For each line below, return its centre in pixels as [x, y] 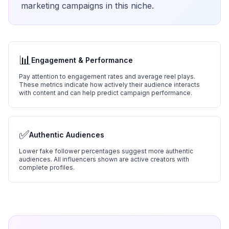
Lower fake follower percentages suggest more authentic [106, 151]
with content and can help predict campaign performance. [106, 93]
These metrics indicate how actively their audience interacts [109, 85]
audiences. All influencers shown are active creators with [104, 159]
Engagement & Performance [82, 60]
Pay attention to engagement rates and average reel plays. [107, 76]
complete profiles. [47, 167]
